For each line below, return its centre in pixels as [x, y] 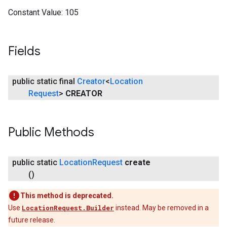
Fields [24, 51]
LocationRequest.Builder [68, 208]
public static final [45, 81]
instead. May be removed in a [161, 208]
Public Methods [51, 132]
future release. [32, 220]
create [138, 162]
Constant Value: [35, 12]
